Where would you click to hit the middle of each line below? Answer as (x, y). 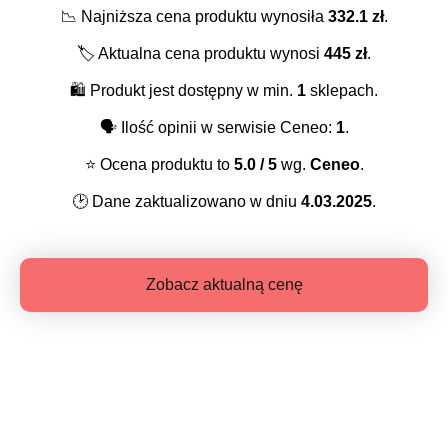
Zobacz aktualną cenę (224, 285)
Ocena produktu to (164, 165)
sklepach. (342, 91)
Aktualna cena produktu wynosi (209, 54)
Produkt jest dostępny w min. (191, 91)
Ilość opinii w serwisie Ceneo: (226, 128)
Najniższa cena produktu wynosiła (202, 17)
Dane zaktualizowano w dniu (194, 202)
